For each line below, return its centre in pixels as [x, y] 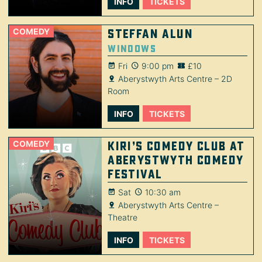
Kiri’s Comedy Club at [176, 146]
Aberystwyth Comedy [176, 160]
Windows [132, 48]
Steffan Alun [151, 34]
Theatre [123, 217]
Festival [135, 174]
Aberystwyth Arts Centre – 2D [175, 78]
